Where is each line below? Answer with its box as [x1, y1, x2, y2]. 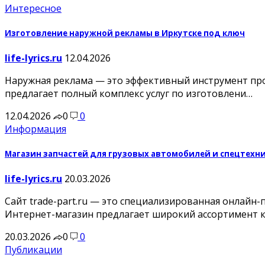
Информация [5, 122, 66, 135]
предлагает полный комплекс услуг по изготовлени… [5, 86, 253, 100]
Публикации [5, 243, 62, 257]
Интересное [5, 1, 62, 15]
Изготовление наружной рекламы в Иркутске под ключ [5, 27, 245, 38]
